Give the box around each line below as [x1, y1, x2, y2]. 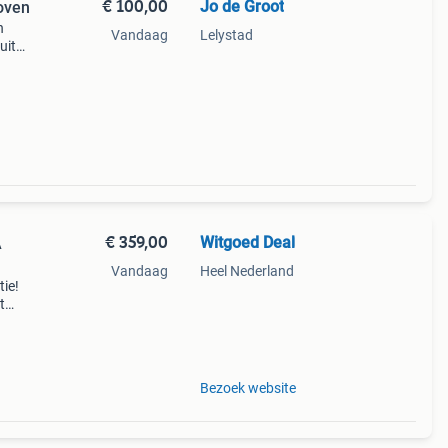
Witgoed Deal [199, 233, 295, 252]
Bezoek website [199, 380, 296, 396]
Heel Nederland [199, 263, 294, 279]
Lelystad [199, 27, 253, 43]
